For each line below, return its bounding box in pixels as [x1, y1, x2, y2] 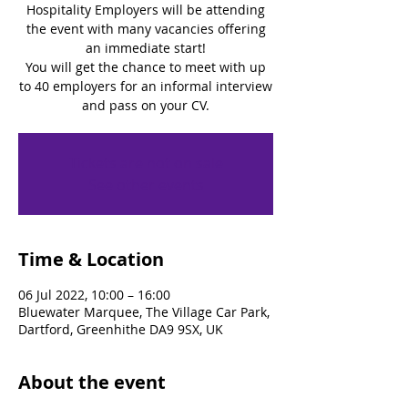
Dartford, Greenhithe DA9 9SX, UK [18, 321, 223, 338]
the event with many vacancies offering [25, 20, 266, 37]
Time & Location [18, 247, 164, 271]
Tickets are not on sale [68, 153, 223, 173]
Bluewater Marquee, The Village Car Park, [18, 303, 270, 321]
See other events [87, 175, 204, 195]
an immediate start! [86, 39, 206, 56]
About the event [18, 370, 166, 394]
